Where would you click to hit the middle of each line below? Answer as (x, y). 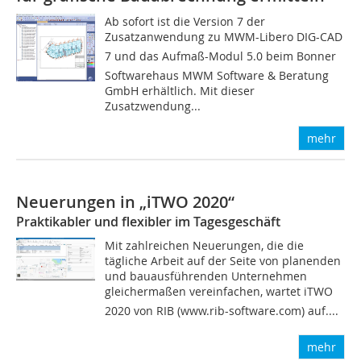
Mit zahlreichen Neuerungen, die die (205, 245)
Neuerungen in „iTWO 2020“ (125, 201)
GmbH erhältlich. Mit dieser (180, 90)
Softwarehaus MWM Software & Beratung (217, 75)
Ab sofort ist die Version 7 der (185, 21)
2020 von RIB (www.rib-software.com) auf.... (222, 310)
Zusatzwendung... (153, 106)
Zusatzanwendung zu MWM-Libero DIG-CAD (224, 36)
